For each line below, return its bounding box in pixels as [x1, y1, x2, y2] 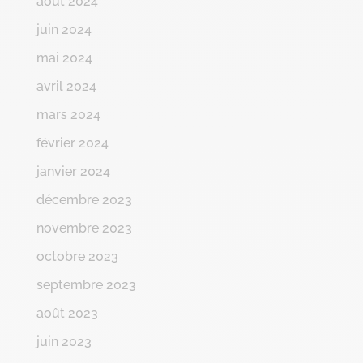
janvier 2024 [36, 163, 110, 179]
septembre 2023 [36, 276, 136, 293]
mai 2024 [36, 49, 92, 66]
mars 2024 [36, 106, 100, 122]
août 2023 [36, 305, 98, 321]
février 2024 [36, 135, 109, 151]
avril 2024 [36, 78, 96, 94]
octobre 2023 [36, 248, 118, 264]
